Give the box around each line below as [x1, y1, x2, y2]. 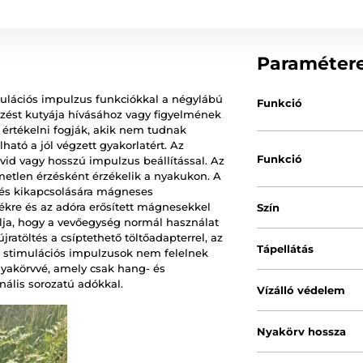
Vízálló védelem [257, 284, 346, 297]
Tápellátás [257, 242, 314, 255]
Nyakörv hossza [257, 325, 347, 338]
